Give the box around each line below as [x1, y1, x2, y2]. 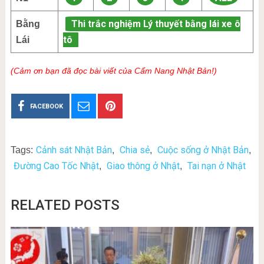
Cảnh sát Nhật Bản [35, 144, 112, 156]
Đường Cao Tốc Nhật [13, 160, 99, 171]
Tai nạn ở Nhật [187, 160, 246, 171]
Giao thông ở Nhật [106, 160, 180, 171]
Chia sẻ [119, 144, 150, 156]
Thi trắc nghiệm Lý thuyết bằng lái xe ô [71, 18, 240, 29]
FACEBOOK [30, 102, 64, 110]
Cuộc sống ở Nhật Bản [157, 144, 249, 156]
